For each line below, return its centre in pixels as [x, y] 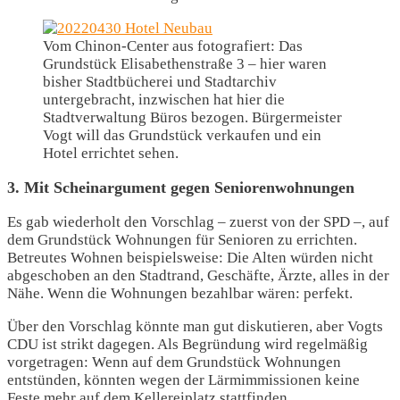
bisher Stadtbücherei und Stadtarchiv [160, 82]
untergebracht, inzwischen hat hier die [164, 100]
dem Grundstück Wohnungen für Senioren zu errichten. [182, 240]
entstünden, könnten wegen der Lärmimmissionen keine [183, 380]
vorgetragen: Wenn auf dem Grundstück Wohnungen [174, 362]
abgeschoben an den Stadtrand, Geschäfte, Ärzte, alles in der [198, 276]
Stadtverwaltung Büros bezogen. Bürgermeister [192, 118]
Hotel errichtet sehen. [111, 154]
